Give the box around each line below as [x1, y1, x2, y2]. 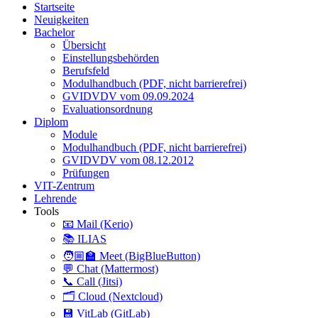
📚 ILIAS [62, 232, 106, 245]
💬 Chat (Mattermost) [62, 262, 158, 275]
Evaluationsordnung [62, 102, 153, 115]
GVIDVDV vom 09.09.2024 [62, 89, 194, 102]
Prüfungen [62, 166, 109, 179]
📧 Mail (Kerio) [62, 217, 133, 230]
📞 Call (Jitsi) [62, 275, 122, 287]
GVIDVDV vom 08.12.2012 [62, 153, 194, 166]
